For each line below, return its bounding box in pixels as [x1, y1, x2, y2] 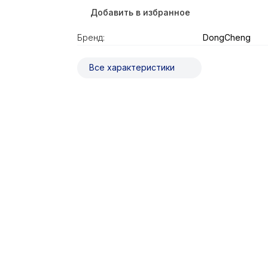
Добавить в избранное [90, 7, 190, 17]
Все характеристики [89, 62, 175, 72]
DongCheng [202, 32, 251, 42]
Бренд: [77, 32, 105, 42]
